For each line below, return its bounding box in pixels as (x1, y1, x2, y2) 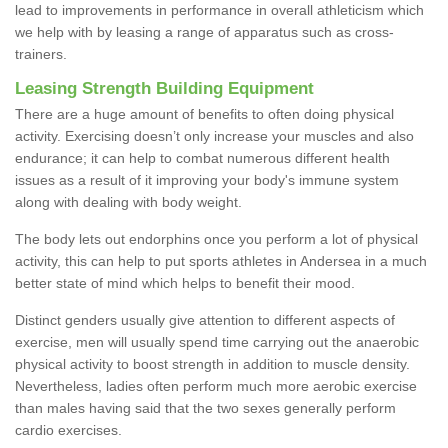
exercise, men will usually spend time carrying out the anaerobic (15, 333, 419, 350)
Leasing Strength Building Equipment (15, 78, 314, 98)
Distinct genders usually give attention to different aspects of (15, 311, 395, 328)
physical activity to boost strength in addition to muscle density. (15, 355, 410, 372)
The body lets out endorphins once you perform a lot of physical (15, 230, 418, 247)
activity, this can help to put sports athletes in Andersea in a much (15, 252, 427, 269)
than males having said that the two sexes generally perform (15, 399, 396, 416)
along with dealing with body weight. (15, 193, 242, 210)
